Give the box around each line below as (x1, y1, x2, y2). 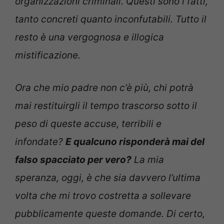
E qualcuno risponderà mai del (65, 135, 204, 147)
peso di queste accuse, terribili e (15, 117, 161, 129)
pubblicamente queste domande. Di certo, (15, 207, 205, 219)
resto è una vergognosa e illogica (15, 31, 164, 43)
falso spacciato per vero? (15, 153, 131, 165)
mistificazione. (15, 49, 80, 61)
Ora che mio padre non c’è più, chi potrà (15, 81, 193, 93)
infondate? (15, 135, 65, 147)
